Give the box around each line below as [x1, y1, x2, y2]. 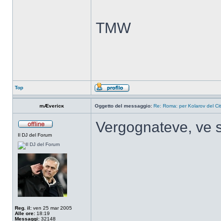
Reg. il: [15, 205, 32, 211]
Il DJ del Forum [18, 132, 52, 138]
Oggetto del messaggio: [95, 103, 152, 109]
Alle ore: [15, 211, 35, 216]
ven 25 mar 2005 [32, 205, 72, 211]
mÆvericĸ [39, 103, 64, 109]
